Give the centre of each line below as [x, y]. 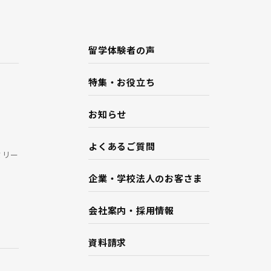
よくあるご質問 [122, 146]
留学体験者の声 [122, 50]
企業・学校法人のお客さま [146, 178]
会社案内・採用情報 [131, 210]
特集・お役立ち [122, 82]
